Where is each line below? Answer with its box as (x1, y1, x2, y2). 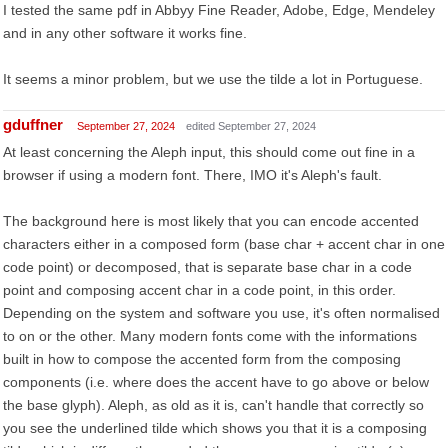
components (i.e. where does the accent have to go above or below (3, 374, 429, 390)
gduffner (3, 116, 63, 133)
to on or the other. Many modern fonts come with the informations (3, 328, 417, 344)
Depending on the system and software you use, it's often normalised (3, 305, 440, 321)
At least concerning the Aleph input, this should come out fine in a (3, 144, 415, 160)
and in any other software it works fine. (3, 25, 247, 41)
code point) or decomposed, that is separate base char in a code (3, 259, 412, 275)
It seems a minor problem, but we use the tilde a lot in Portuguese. (3, 71, 423, 87)
